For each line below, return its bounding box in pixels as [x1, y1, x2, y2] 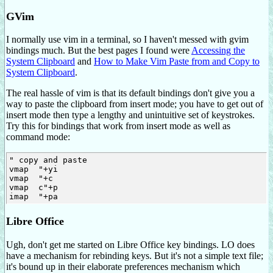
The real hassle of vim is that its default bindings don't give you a [6, 88, 255, 99]
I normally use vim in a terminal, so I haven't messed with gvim [6, 34, 249, 45]
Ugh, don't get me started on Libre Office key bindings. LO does [6, 239, 255, 250]
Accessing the [191, 45, 245, 56]
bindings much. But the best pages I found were [6, 45, 191, 56]
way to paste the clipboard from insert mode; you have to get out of [6, 99, 263, 110]
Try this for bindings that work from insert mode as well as [6, 121, 230, 132]
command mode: [6, 132, 70, 143]
